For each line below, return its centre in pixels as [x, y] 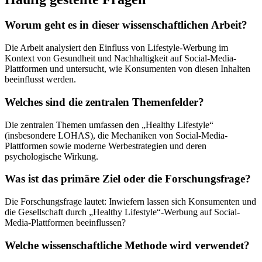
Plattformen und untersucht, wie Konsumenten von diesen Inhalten [127, 69]
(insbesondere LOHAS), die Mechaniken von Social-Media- [116, 135]
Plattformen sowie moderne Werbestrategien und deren [106, 146]
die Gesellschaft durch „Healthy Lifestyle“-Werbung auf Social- [122, 212]
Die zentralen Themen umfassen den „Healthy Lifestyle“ [109, 125]
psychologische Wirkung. [51, 156]
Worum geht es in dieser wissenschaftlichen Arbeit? [126, 25]
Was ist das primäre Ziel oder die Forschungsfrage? [128, 179]
